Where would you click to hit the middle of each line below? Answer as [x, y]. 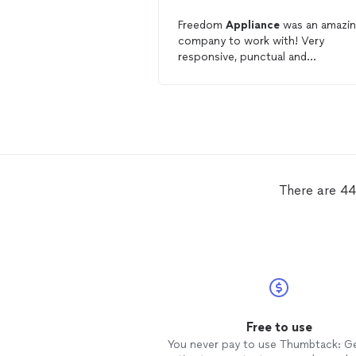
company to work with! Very [251, 41]
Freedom [202, 25]
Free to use [279, 327]
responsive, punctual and [242, 57]
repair [250, 89]
